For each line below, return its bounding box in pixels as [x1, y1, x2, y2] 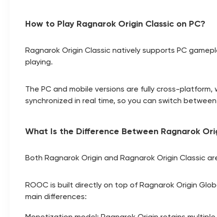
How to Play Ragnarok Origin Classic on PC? [25, 18, 205, 29]
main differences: [25, 192, 87, 201]
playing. [25, 57, 53, 66]
